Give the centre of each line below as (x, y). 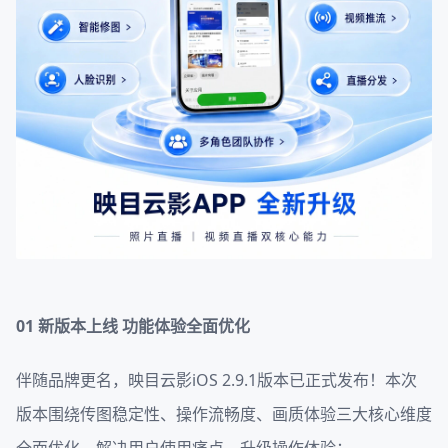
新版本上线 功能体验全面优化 (144, 326)
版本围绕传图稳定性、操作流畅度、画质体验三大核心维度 (224, 414)
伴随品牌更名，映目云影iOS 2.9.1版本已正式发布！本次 (216, 380)
